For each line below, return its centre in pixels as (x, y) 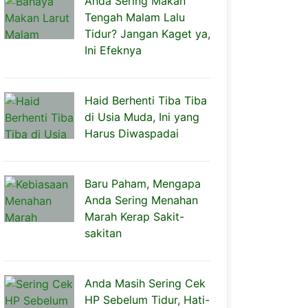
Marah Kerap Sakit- (134, 217)
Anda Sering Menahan (141, 200)
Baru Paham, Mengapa (143, 184)
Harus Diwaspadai (132, 133)
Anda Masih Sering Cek (145, 283)
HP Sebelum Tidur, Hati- (147, 300)
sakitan (103, 233)
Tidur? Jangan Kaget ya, (147, 34)
